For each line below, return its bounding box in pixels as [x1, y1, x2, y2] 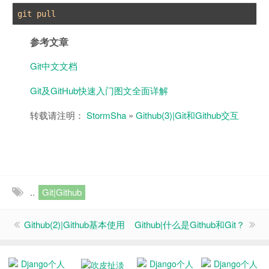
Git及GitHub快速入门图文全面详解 [30, 83, 168, 97]
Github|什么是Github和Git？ [134, 217, 245, 231]
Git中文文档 [30, 59, 77, 72]
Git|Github [42, 185, 82, 198]
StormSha [86, 108, 126, 121]
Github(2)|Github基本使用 [24, 217, 125, 231]
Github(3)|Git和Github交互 [136, 108, 239, 121]
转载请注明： [30, 108, 86, 121]
